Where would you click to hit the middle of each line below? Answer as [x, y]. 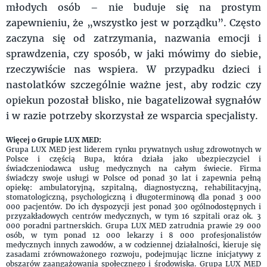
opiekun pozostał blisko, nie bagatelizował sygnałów [133, 100]
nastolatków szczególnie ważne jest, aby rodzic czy [133, 84]
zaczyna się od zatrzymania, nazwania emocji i [133, 38]
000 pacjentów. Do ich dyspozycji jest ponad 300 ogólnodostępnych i [133, 206]
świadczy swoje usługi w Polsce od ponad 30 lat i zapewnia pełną [133, 178]
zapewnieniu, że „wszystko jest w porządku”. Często [133, 22]
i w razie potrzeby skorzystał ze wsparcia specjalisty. [132, 115]
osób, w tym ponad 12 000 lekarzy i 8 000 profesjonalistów [133, 235]
